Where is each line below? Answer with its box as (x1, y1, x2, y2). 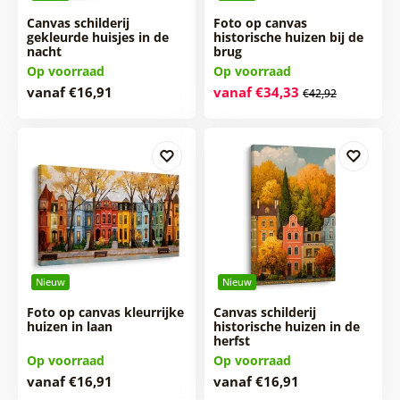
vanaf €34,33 (212, 82, 299, 101)
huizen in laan (26, 317, 112, 335)
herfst (212, 331, 250, 349)
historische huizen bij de (212, 28, 363, 46)
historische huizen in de (212, 317, 360, 335)
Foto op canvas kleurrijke (26, 303, 184, 321)
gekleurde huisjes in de (26, 28, 169, 46)
